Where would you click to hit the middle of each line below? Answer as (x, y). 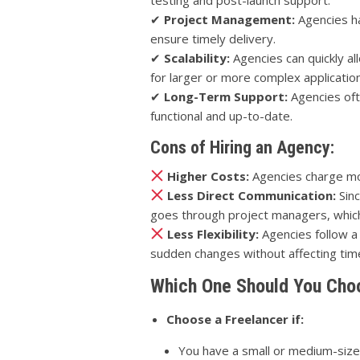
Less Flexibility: (213, 233)
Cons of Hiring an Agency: (242, 147)
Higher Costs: (209, 176)
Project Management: (229, 19)
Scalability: (197, 57)
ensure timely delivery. (213, 38)
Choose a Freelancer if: (235, 319)
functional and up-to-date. (221, 115)
